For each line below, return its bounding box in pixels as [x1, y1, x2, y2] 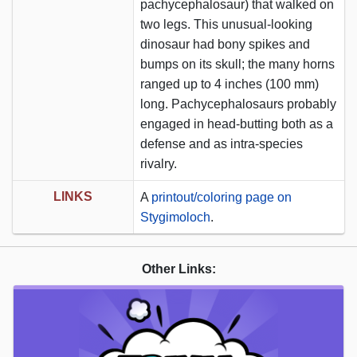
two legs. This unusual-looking [140, 17, 312, 31]
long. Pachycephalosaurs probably [140, 96, 336, 111]
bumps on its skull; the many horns [140, 57, 335, 71]
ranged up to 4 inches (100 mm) [140, 76, 319, 91]
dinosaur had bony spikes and [140, 37, 310, 51]
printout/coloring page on [151, 190, 292, 204]
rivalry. [140, 156, 177, 171]
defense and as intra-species [140, 136, 303, 151]
